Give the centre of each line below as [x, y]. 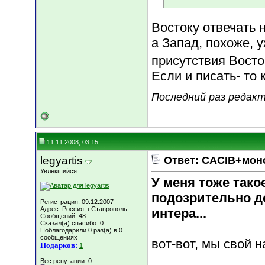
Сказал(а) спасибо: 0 [72, 223]
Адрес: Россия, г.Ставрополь [84, 209]
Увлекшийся [59, 171]
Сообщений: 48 [63, 216]
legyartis [62, 161]
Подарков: [59, 245]
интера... [179, 214]
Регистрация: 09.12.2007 [77, 202]
